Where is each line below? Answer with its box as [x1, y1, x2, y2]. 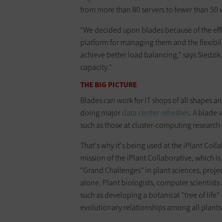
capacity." [80, 61, 112, 72]
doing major [80, 108, 122, 118]
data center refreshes [122, 108, 189, 118]
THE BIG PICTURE [80, 79, 137, 90]
